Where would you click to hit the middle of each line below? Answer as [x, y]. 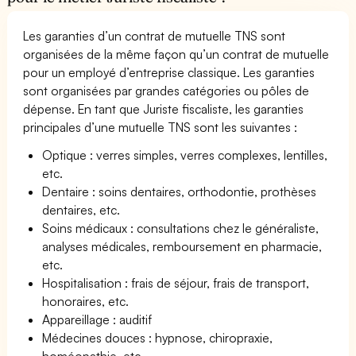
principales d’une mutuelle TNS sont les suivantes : [161, 127]
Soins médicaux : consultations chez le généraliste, [181, 228]
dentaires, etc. [81, 209]
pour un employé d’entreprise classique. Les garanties [169, 72]
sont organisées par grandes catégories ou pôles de [166, 90]
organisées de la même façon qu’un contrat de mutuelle [176, 54]
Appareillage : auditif [97, 319]
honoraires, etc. [86, 301]
